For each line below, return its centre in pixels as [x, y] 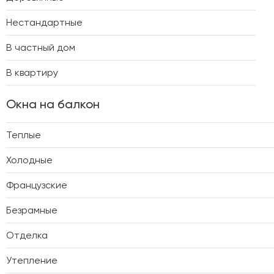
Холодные [29, 160]
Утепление [32, 260]
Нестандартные [44, 22]
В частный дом [41, 47]
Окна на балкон [53, 104]
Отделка [27, 235]
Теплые [24, 135]
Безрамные [32, 210]
